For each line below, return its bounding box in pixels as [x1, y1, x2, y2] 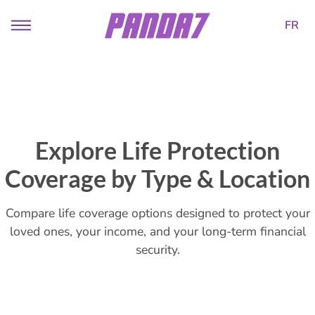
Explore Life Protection [35, 136, 280, 165]
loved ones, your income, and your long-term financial [9, 223, 306, 240]
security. [135, 241, 180, 258]
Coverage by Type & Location [5, 165, 310, 193]
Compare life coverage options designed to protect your [5, 205, 310, 221]
